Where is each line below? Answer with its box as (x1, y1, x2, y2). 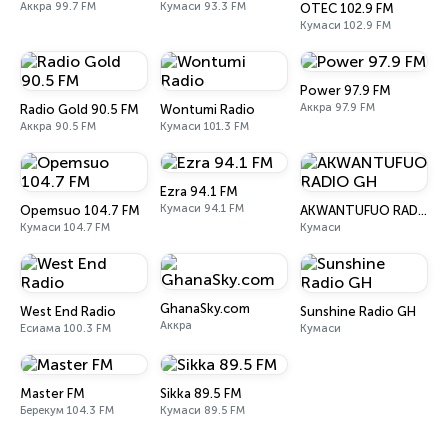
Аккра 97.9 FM (300, 101, 375, 114)
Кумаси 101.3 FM (160, 120, 249, 133)
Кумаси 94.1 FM (160, 202, 244, 215)
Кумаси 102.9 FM (300, 19, 391, 32)
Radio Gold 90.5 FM (20, 102, 139, 117)
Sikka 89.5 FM (160, 386, 242, 401)
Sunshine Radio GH (300, 304, 416, 319)
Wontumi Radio (160, 102, 255, 117)
